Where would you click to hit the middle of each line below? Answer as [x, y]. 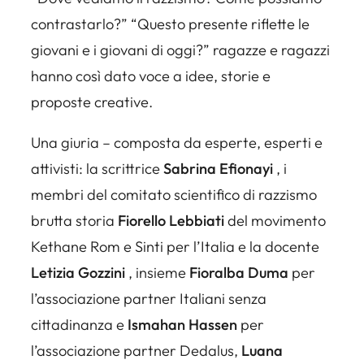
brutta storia [74, 220]
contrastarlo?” [79, 24]
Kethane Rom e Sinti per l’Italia [133, 246]
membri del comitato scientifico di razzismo [174, 194]
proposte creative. [92, 102]
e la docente [277, 246]
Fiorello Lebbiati [173, 220]
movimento [288, 220]
